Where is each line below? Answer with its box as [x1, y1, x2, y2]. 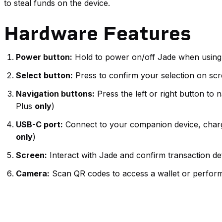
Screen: [16, 150, 47, 161]
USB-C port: [16, 119, 63, 130]
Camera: [16, 168, 50, 179]
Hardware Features [4, 21, 191, 46]
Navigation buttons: [16, 89, 95, 99]
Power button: [16, 52, 72, 62]
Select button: [16, 70, 73, 81]
